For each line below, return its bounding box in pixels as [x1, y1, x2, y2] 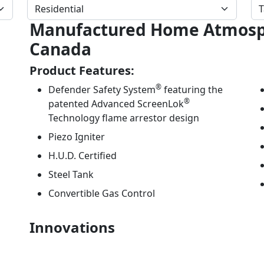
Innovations [29, 217, 115, 237]
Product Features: [29, 62, 134, 78]
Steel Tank [48, 167, 94, 181]
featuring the [161, 82, 223, 96]
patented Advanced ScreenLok [48, 97, 184, 110]
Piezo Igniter [48, 130, 105, 143]
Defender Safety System [48, 82, 156, 96]
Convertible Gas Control [48, 186, 155, 200]
